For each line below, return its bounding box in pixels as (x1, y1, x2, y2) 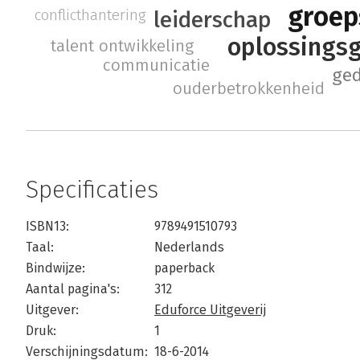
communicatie (102, 55, 210, 76)
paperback (154, 260, 215, 276)
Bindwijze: (26, 260, 85, 276)
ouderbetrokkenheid (173, 79, 325, 100)
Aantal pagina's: (26, 281, 120, 297)
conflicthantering (34, 5, 146, 24)
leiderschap (153, 6, 272, 34)
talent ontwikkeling (50, 36, 194, 57)
